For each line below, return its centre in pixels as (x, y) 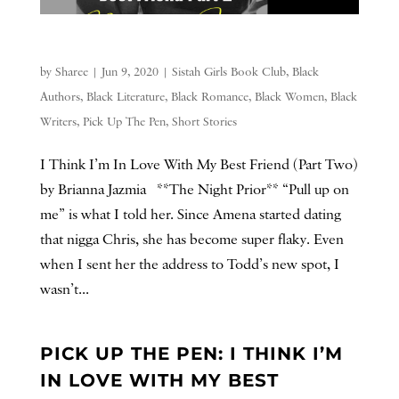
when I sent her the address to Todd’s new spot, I (189, 265)
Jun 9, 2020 (130, 72)
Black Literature (125, 97)
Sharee (71, 72)
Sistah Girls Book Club (228, 72)
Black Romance (209, 97)
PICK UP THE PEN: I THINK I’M (191, 353)
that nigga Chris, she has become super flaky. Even (191, 240)
